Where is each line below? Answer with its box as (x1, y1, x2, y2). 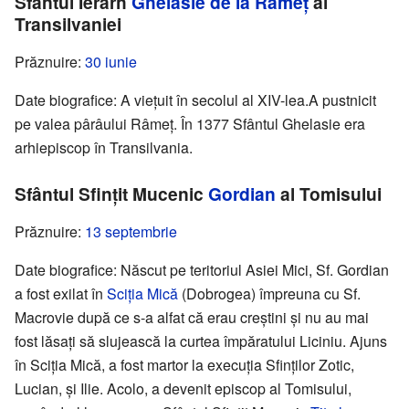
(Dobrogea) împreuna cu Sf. (178, 283, 361, 305)
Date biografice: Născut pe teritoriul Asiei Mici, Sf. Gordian (15, 259, 389, 281)
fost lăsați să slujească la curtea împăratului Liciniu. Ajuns (15, 330, 387, 352)
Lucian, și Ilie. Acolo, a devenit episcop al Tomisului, (15, 378, 351, 400)
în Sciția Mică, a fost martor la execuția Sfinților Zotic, (15, 354, 354, 376)
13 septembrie (85, 221, 177, 243)
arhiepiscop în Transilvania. (15, 137, 193, 159)
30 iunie (85, 51, 137, 73)
